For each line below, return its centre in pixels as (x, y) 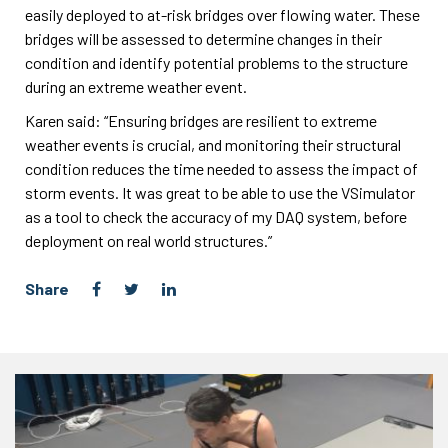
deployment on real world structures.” (148, 240)
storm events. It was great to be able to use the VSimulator (220, 192)
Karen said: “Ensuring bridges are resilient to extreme (201, 120)
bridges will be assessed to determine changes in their (203, 38)
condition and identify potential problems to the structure (216, 62)
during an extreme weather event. (136, 86)
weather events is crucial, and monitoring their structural (213, 144)
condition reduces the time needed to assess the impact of (221, 168)
